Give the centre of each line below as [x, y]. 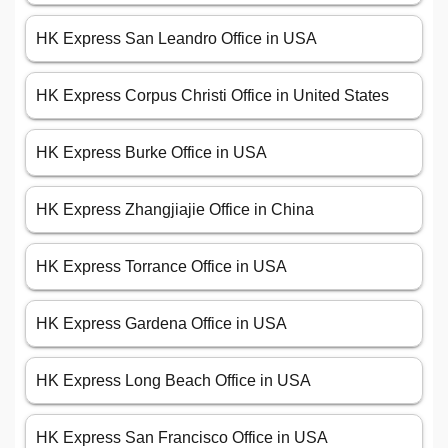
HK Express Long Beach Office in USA [173, 381]
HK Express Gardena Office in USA [161, 324]
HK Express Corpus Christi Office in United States [212, 96]
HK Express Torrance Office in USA [161, 267]
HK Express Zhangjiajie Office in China [175, 210]
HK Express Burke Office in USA [151, 153]
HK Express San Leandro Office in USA [176, 39]
